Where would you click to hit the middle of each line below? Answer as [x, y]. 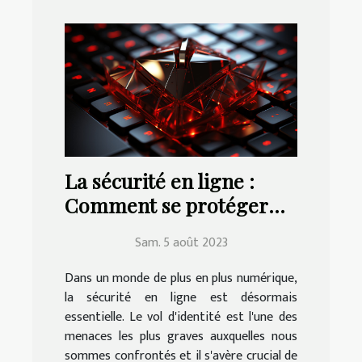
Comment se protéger [166, 205]
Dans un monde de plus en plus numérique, [181, 279]
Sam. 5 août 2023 [181, 243]
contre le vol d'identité [166, 229]
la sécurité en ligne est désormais [181, 298]
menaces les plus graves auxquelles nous [181, 337]
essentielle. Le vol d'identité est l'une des [181, 318]
